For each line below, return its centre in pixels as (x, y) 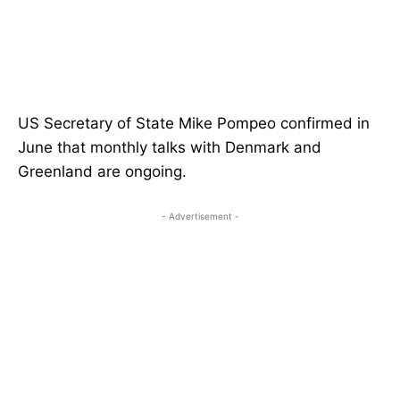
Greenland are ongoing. (102, 172)
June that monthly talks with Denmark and (170, 148)
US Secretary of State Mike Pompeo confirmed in (194, 124)
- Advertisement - (200, 217)
